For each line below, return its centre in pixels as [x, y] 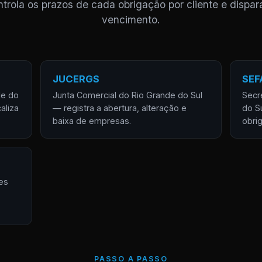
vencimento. [131, 20]
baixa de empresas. [92, 121]
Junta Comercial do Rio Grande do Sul [127, 95]
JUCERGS [76, 79]
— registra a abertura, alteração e [119, 108]
